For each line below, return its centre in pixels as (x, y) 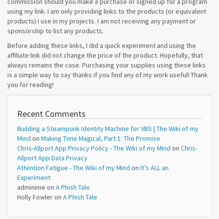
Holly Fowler (35, 197)
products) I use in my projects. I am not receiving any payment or (102, 21)
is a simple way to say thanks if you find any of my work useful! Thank (108, 75)
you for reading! (31, 85)
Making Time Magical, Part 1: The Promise (101, 138)
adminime (31, 187)
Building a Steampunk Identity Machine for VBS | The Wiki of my (108, 129)
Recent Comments (51, 114)
